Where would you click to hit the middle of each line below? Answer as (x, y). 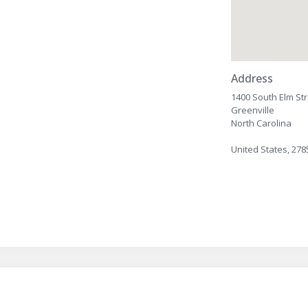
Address (252, 78)
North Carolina (262, 123)
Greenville (253, 110)
